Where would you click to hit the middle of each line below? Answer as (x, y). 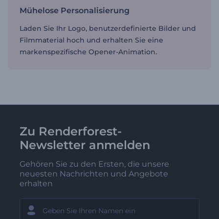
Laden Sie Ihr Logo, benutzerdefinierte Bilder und (108, 28)
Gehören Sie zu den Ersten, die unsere (94, 164)
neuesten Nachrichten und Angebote (94, 174)
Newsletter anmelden (85, 145)
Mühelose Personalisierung (75, 11)
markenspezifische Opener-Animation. (88, 52)
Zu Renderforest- (71, 131)
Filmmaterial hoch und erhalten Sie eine (91, 40)
